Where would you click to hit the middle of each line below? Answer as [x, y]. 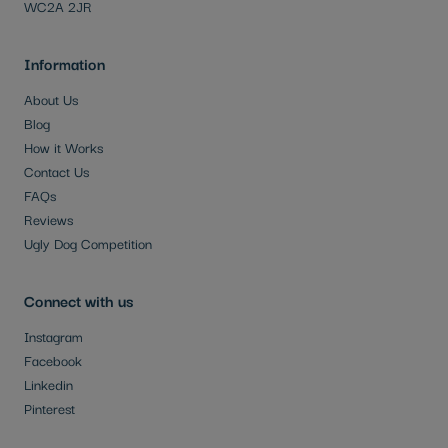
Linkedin [48, 383]
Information [64, 62]
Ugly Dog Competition [88, 242]
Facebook [53, 359]
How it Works [63, 146]
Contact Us [56, 170]
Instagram [53, 335]
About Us [51, 98]
